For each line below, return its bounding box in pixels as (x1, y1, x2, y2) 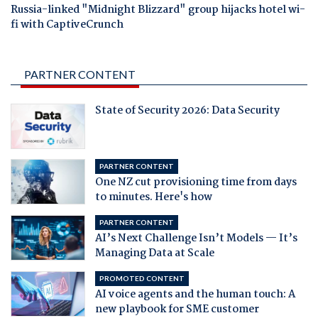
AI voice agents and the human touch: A (94, 285, 295, 303)
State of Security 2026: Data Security (94, 102, 280, 119)
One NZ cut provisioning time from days (94, 173, 297, 191)
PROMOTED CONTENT (99, 273, 185, 283)
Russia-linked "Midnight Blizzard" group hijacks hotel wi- (11, 1, 305, 19)
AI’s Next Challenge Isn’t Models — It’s (94, 229, 297, 247)
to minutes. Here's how (94, 188, 212, 206)
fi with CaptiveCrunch (11, 16, 124, 34)
